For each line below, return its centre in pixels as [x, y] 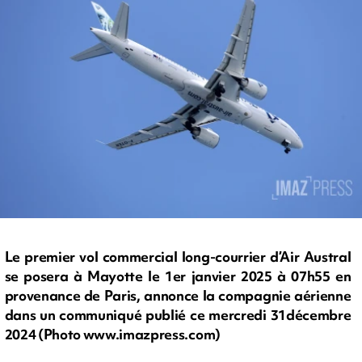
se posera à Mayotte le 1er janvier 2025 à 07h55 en [178, 276]
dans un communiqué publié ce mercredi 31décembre [178, 315]
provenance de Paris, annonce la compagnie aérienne [178, 296]
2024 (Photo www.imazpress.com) [112, 335]
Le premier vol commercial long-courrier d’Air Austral [178, 257]
